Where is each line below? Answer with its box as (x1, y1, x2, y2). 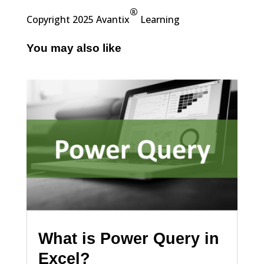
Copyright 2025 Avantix (26, 13, 130, 27)
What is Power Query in (38, 230, 219, 248)
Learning (137, 13, 180, 27)
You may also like (26, 42, 121, 55)
